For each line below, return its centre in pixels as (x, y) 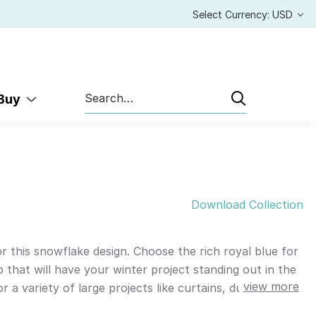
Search (101, 91)
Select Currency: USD (244, 14)
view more (271, 287)
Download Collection (247, 205)
